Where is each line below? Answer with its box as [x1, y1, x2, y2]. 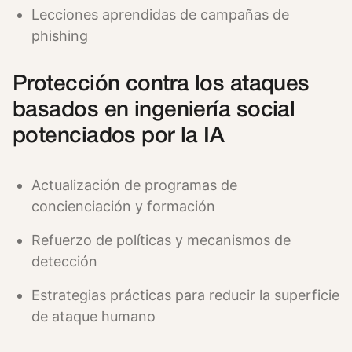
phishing [31, 27, 88, 44]
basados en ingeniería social [13, 100, 295, 120]
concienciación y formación [31, 197, 215, 214]
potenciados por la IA [13, 126, 225, 146]
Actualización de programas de [31, 176, 237, 193]
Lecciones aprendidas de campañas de [31, 5, 289, 23]
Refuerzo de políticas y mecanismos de [31, 231, 291, 248]
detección [31, 252, 97, 269]
